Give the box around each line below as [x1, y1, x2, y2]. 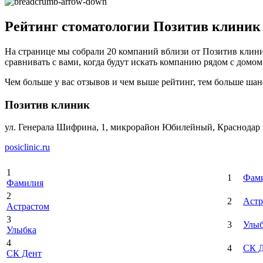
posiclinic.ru [5, 142, 50, 153]
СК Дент [6, 248, 42, 259]
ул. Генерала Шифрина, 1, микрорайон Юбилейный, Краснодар [5, 122, 260, 133]
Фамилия [6, 178, 43, 188]
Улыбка [6, 225, 36, 235]
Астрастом [6, 201, 49, 212]
